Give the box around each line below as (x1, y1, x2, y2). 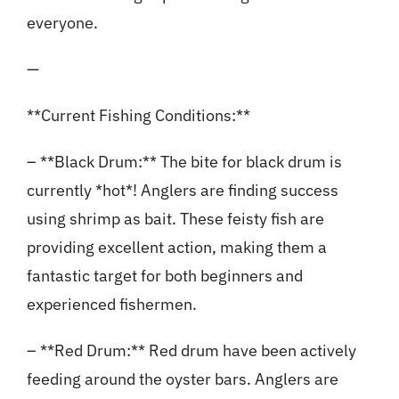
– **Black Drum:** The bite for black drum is (26, 151, 342, 173)
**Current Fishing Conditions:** (26, 105, 250, 126)
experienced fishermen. (26, 294, 197, 315)
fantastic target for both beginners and (26, 265, 303, 287)
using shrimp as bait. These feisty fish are (26, 208, 324, 230)
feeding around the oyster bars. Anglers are (26, 369, 338, 390)
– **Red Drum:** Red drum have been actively (26, 340, 356, 362)
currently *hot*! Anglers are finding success (26, 180, 338, 201)
